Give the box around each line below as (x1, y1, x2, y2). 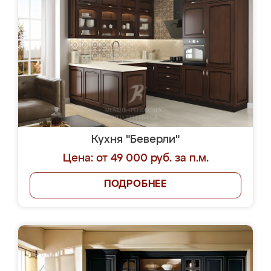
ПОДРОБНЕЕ (103, 180, 168, 189)
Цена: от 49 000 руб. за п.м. (62, 153, 209, 164)
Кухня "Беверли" (91, 134, 180, 145)
